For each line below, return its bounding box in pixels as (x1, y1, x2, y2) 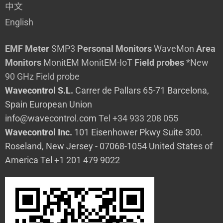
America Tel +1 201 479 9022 (5, 155, 120, 166)
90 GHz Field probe (5, 72, 80, 82)
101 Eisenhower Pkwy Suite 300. (72, 127, 203, 138)
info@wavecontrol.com (5, 113, 97, 124)
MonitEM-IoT (81, 58, 132, 68)
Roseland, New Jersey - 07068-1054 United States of (5, 141, 213, 152)
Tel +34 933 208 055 (97, 113, 182, 124)
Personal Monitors (77, 44, 152, 54)
